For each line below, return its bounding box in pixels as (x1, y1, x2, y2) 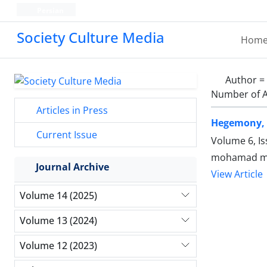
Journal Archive (36, 160, 109, 173)
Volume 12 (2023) (20, 239, 97, 253)
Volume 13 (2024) (20, 214, 97, 228)
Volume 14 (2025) (20, 189, 97, 203)
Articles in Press (34, 103, 108, 117)
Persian (35, 5, 64, 15)
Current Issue (34, 128, 97, 141)
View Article (211, 167, 263, 181)
